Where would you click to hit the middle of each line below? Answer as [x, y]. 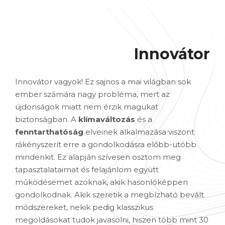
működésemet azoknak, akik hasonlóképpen [101, 182]
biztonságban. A [47, 119]
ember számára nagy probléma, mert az [92, 94]
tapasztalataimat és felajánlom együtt [87, 169]
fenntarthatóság [49, 132]
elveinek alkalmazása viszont [139, 132]
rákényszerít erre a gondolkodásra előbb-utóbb [106, 144]
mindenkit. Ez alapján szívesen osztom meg [98, 157]
